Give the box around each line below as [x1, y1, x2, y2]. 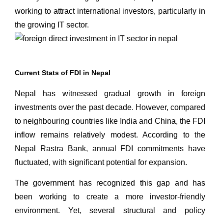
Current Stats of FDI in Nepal [15, 68, 110, 77]
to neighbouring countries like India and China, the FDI [15, 116, 205, 125]
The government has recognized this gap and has [15, 179, 205, 188]
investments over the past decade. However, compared [15, 103, 205, 111]
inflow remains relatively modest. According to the [15, 130, 205, 139]
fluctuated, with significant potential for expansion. [15, 158, 187, 166]
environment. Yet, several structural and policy [15, 206, 205, 215]
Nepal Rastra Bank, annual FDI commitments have [15, 144, 205, 153]
